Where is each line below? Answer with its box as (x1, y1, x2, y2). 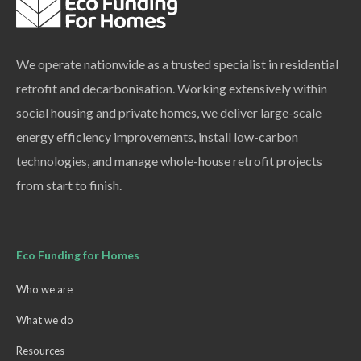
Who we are (16, 283, 73, 297)
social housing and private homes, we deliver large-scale (16, 105, 322, 121)
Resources (16, 344, 65, 358)
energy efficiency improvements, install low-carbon (16, 129, 299, 145)
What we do (16, 313, 74, 327)
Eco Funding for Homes (16, 248, 140, 263)
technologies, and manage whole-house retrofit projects (16, 153, 323, 169)
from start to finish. (16, 177, 122, 193)
